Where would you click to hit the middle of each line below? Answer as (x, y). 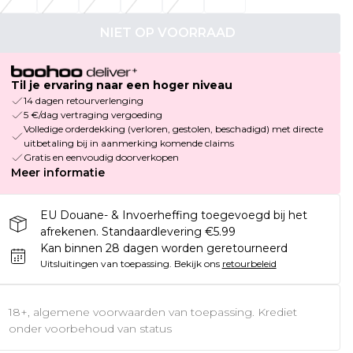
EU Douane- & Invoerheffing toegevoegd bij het (173, 216)
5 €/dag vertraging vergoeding (93, 115)
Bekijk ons (197, 264)
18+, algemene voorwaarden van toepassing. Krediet (152, 312)
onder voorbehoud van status (90, 329)
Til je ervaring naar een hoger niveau (121, 85)
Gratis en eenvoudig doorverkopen (101, 158)
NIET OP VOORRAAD (167, 33)
